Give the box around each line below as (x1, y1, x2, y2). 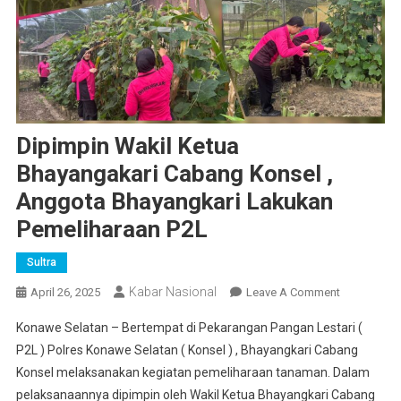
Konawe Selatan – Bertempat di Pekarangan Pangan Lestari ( (15, 320, 363, 336)
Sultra (26, 256, 56, 269)
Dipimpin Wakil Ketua (15, 132, 239, 160)
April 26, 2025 (30, 286, 100, 300)
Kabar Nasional (128, 285, 217, 300)
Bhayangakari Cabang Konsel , (15, 160, 333, 188)
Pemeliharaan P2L (15, 216, 208, 243)
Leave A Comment (245, 286, 340, 300)
